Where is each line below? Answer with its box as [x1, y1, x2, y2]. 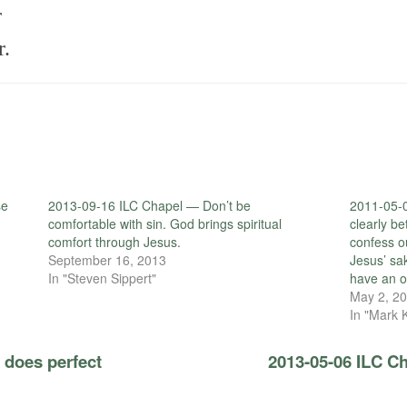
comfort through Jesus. [47, 232, 181, 251]
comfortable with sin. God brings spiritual [47, 213, 282, 233]
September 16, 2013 [47, 250, 166, 269]
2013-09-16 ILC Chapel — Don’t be [47, 195, 251, 214]
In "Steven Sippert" [47, 268, 156, 287]
